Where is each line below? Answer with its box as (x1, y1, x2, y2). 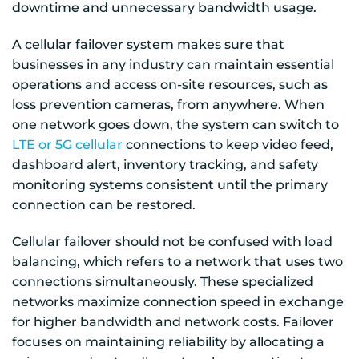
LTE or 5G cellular (12, 136, 123, 152)
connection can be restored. (12, 196, 196, 212)
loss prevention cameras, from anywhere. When (12, 96, 325, 112)
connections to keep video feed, (123, 136, 333, 152)
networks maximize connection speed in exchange (12, 293, 344, 309)
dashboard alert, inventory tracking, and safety (12, 156, 318, 172)
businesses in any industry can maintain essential (12, 56, 334, 72)
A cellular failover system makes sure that (12, 36, 284, 52)
